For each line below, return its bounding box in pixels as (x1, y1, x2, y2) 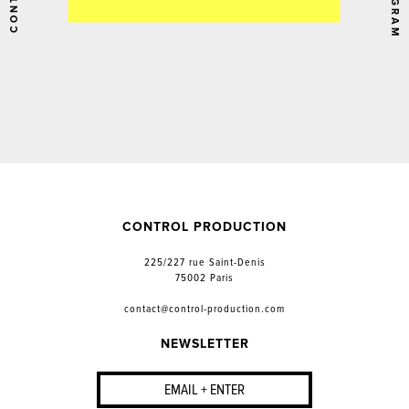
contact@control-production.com (124, 302, 285, 316)
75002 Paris (175, 271, 234, 285)
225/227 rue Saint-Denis (143, 256, 266, 269)
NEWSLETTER (160, 336, 249, 351)
